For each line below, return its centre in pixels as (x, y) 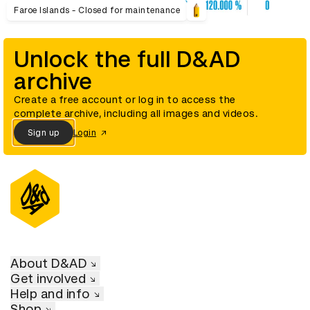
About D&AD (48, 264)
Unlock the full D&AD (127, 60)
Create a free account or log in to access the (125, 100)
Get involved (48, 279)
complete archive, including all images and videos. (136, 114)
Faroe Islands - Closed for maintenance (97, 10)
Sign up (44, 133)
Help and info (50, 294)
